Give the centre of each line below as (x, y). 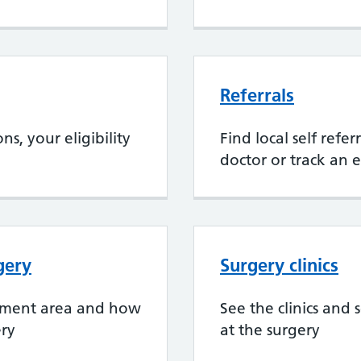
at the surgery (270, 330)
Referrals (257, 95)
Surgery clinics (279, 266)
